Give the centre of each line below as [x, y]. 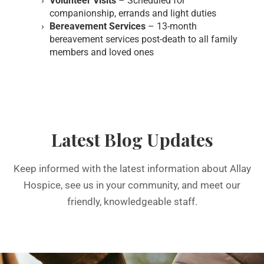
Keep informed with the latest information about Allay [132, 169]
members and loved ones [102, 52]
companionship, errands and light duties [133, 13]
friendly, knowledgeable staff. [132, 202]
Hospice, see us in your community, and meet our [132, 185]
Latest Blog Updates [132, 140]
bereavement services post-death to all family [143, 39]
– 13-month [172, 26]
